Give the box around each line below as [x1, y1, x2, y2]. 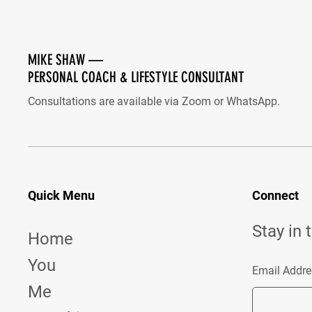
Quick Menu [28, 188, 95, 203]
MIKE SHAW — [28, 51, 103, 68]
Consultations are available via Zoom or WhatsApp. [28, 95, 280, 108]
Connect [252, 188, 299, 203]
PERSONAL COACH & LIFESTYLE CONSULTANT [28, 68, 244, 86]
